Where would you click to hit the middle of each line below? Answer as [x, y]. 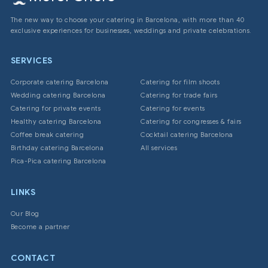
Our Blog [25, 214]
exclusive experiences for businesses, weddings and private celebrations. [131, 31]
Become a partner [40, 227]
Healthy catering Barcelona [56, 122]
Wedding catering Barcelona [58, 95]
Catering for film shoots [180, 82]
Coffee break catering [47, 135]
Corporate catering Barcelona [60, 82]
